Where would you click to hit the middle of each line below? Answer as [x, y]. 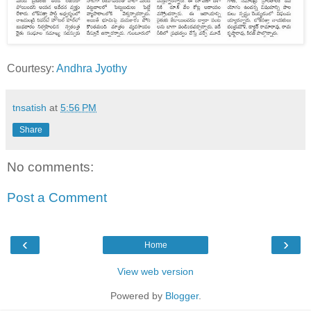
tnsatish [30, 108]
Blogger [182, 296]
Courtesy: [32, 69]
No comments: [50, 167]
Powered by [137, 296]
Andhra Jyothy [92, 69]
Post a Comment [57, 197]
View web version [155, 272]
